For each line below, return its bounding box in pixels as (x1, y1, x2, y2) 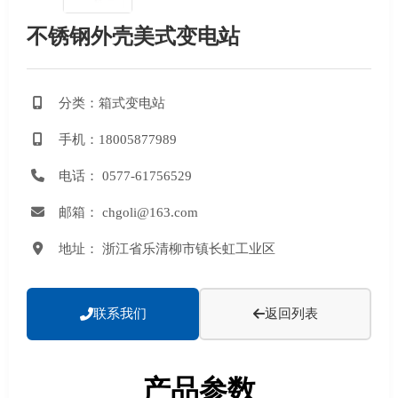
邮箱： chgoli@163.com (59, 204, 198, 219)
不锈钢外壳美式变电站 (27, 24, 240, 48)
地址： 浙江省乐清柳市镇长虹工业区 (59, 241, 275, 256)
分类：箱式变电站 (59, 95, 165, 110)
